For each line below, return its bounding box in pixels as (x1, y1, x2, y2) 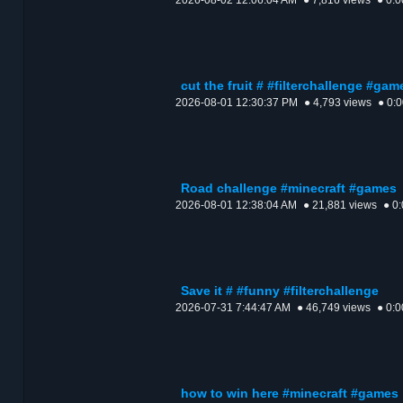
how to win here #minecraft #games (181, 387, 399, 401)
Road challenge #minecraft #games (181, 182, 397, 196)
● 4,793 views (304, 96, 372, 110)
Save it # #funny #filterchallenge (181, 284, 379, 299)
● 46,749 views (297, 301, 371, 315)
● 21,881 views (303, 199, 377, 212)
